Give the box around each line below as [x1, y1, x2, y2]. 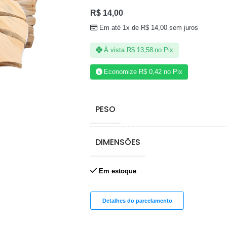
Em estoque [98, 167, 136, 175]
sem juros [167, 23, 199, 31]
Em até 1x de [99, 23, 141, 31]
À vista [104, 46, 125, 54]
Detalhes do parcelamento [102, 197, 172, 204]
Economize [104, 68, 139, 76]
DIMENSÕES [95, 136, 140, 148]
